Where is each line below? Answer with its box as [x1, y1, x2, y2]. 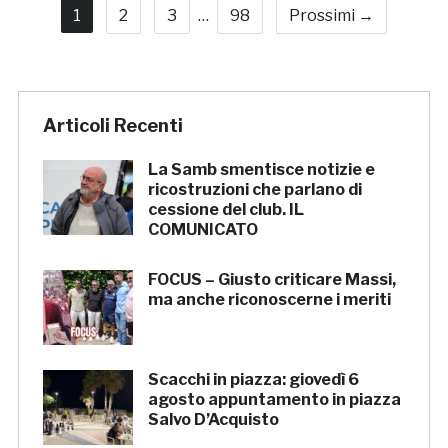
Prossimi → [289, 6, 374, 26]
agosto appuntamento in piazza [147, 390, 401, 410]
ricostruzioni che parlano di [147, 180, 362, 200]
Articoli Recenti [42, 115, 183, 137]
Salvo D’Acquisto [147, 410, 279, 430]
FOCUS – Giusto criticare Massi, [147, 270, 396, 290]
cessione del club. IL [147, 200, 304, 220]
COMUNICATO [147, 220, 258, 240]
